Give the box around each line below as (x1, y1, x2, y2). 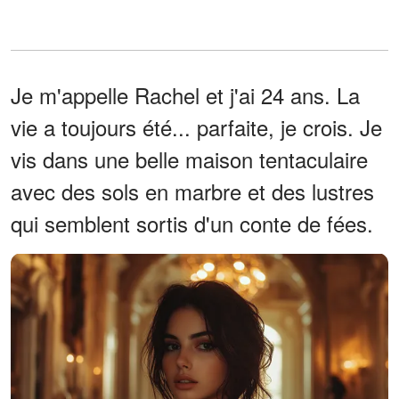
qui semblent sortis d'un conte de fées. (11, 207, 373, 239)
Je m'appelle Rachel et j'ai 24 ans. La (11, 78, 360, 110)
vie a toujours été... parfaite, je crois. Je (11, 110, 382, 142)
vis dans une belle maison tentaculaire (11, 142, 368, 175)
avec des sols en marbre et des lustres (11, 175, 374, 207)
